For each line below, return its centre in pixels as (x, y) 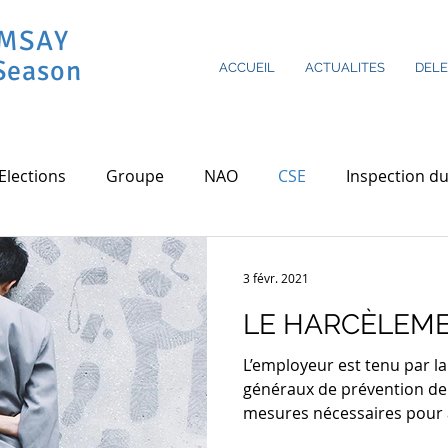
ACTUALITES (345, 67)
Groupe (135, 176)
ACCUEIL (247, 67)
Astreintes (388, 256)
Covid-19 (39, 256)
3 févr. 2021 (276, 278)
